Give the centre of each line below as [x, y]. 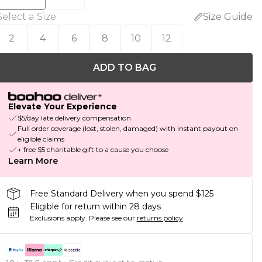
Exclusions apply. [58, 218]
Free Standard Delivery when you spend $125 [121, 193]
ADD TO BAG [124, 68]
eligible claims [41, 139]
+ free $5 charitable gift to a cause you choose [93, 150]
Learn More [33, 161]
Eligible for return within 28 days [95, 207]
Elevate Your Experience [62, 107]
